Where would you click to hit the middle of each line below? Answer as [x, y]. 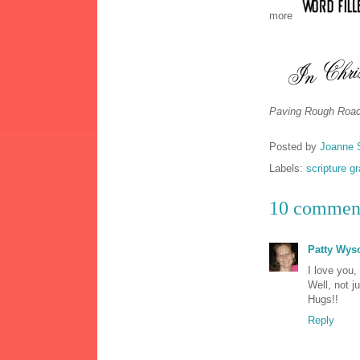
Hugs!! [323, 300]
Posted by [295, 147]
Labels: [288, 169]
